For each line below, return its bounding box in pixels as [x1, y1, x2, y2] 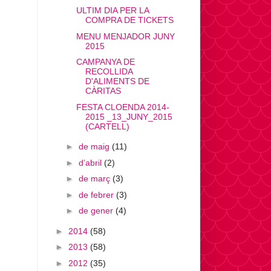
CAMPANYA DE [76, 57, 135, 67]
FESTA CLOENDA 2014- [76, 102, 169, 112]
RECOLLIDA [85, 67, 132, 77]
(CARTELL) [85, 121, 129, 131]
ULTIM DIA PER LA [76, 5, 149, 16]
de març [78, 174, 113, 184]
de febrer [78, 189, 116, 200]
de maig [78, 142, 112, 152]
